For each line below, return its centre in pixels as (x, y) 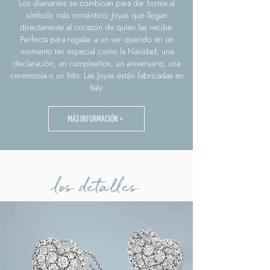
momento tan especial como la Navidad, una (97, 52)
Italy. (97, 88)
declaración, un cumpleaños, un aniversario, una (97, 64)
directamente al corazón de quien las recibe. (97, 27)
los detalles (96, 186)
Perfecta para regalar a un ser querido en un (97, 39)
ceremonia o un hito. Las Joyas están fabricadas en (97, 76)
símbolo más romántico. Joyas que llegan (97, 15)
